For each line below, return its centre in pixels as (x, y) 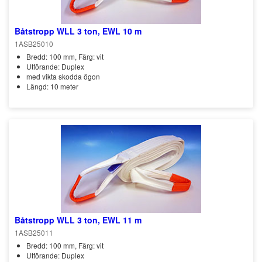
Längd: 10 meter (52, 86)
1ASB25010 (34, 44)
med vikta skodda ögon (63, 76)
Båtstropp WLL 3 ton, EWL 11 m (78, 220)
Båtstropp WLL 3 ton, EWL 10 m (78, 31)
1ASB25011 (34, 232)
